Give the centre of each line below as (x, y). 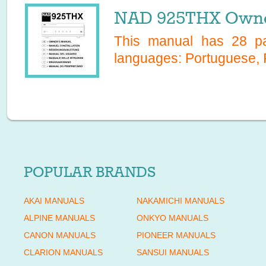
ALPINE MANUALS (59, 218)
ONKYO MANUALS (172, 218)
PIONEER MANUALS (176, 235)
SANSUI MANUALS (173, 252)
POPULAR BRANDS (90, 172)
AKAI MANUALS (54, 201)
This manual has (173, 41)
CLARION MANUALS (63, 252)
